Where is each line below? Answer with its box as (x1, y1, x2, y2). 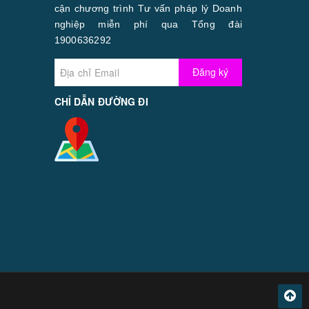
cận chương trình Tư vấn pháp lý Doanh (54, 2, 242, 14)
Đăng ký (192, 65, 228, 79)
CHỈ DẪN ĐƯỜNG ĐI (54, 94, 148, 108)
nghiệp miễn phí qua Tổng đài (54, 18, 242, 30)
